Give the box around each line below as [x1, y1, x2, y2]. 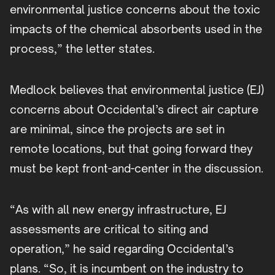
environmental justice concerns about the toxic [10, 2, 260, 17]
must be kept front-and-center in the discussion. [10, 161, 263, 176]
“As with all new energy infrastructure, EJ [10, 203, 227, 217]
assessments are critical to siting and [10, 222, 208, 236]
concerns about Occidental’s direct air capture [10, 103, 258, 117]
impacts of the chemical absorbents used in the [10, 22, 262, 36]
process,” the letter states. [10, 42, 155, 56]
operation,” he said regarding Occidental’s [10, 242, 234, 256]
